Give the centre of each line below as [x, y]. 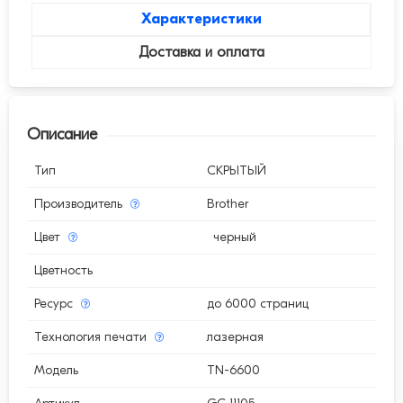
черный [235, 237]
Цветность [63, 271]
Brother [228, 204]
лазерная [236, 337]
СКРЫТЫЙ [237, 171]
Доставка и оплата [201, 53]
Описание [62, 135]
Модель [56, 371]
